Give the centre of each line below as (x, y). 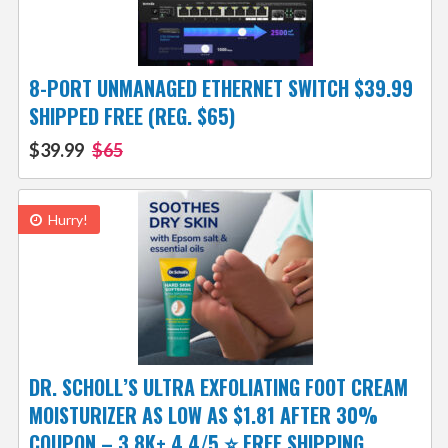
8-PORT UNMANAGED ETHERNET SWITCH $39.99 (220, 88)
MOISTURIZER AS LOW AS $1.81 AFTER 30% (203, 415)
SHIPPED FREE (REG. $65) (131, 116)
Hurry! (66, 220)
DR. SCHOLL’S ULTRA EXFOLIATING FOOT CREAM (218, 387)
